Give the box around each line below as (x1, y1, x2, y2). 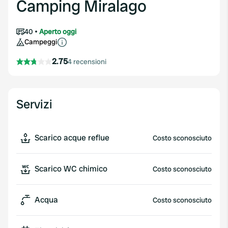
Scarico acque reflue (35, 132, 109, 143)
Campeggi (24, 37, 57, 46)
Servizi (16, 96, 52, 112)
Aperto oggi (39, 27, 76, 36)
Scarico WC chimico (35, 163, 107, 174)
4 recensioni (68, 57, 106, 66)
